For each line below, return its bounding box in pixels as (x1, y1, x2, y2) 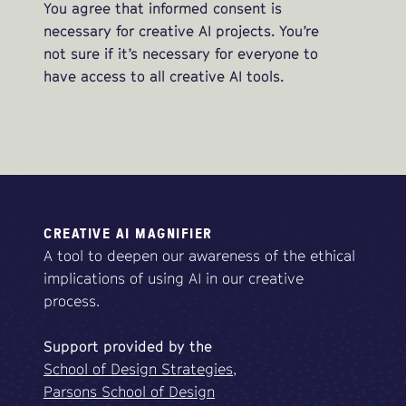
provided (103, 337, 164, 356)
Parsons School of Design (43, 382, 215, 401)
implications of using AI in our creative (43, 269, 304, 288)
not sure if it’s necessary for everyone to (43, 44, 318, 63)
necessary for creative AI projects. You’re (43, 22, 319, 41)
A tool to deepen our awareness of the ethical (43, 246, 355, 266)
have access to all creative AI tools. (43, 67, 284, 86)
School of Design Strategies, (43, 360, 237, 379)
